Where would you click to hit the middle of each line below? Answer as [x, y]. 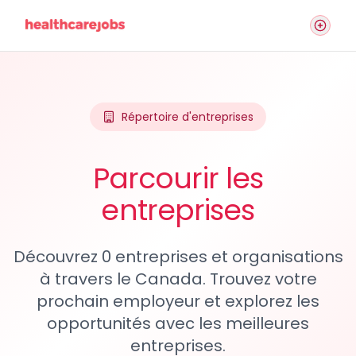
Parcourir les [178, 178]
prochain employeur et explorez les [178, 301]
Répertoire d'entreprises [188, 117]
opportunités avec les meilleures [178, 323]
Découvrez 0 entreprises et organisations [178, 257]
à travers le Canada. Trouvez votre [178, 279]
